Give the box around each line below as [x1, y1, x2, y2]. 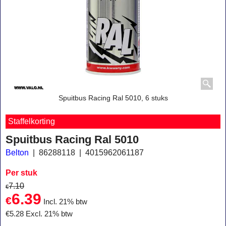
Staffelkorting [8, 117, 55, 126]
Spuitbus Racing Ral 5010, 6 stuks [58, 94, 168, 102]
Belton [6, 148, 29, 157]
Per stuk [6, 168, 37, 177]
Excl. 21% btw [26, 210, 73, 218]
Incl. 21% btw [43, 198, 87, 206]
